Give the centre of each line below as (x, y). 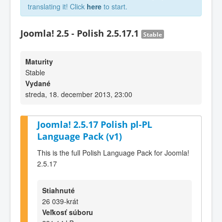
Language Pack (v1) (80, 136)
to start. (114, 6)
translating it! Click (57, 6)
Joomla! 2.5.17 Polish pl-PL (95, 124)
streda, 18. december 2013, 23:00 (79, 94)
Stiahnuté (58, 190)
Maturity (39, 61)
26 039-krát (60, 201)
